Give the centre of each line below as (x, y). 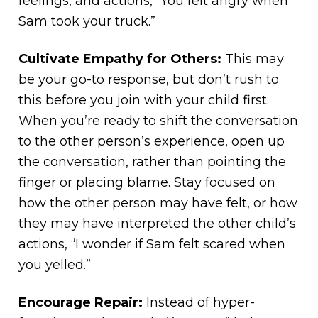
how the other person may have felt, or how (158, 203)
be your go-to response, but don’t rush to (149, 79)
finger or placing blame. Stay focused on (147, 182)
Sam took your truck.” (87, 21)
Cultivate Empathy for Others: (120, 59)
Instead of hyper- (199, 302)
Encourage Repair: (81, 302)
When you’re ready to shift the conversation (159, 120)
